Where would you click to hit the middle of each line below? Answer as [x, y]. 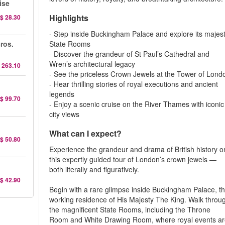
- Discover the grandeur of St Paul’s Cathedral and [130, 54]
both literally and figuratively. [94, 169]
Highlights [72, 18]
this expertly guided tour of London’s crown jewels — [133, 159]
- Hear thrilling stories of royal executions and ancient [134, 84]
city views [65, 114]
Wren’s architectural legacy [92, 64]
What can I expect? [86, 133]
